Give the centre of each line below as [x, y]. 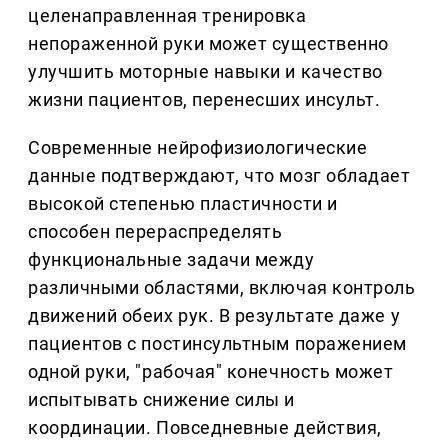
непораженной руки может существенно [208, 44]
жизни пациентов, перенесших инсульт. [204, 100]
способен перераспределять [155, 232]
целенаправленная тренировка [167, 16]
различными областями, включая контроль [222, 288]
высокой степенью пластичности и [183, 204]
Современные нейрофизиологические [198, 148]
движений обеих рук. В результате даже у [214, 316]
